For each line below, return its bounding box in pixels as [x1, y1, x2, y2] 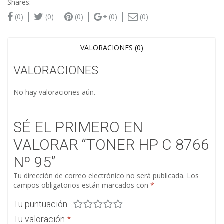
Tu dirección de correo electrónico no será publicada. [13, 171, 185, 181]
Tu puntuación [13, 199, 67, 210]
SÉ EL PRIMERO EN [13, 118, 143, 136]
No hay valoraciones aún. [13, 87, 95, 97]
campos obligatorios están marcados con [13, 180, 150, 190]
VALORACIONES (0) [80, 43, 143, 53]
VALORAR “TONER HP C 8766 [13, 136, 209, 154]
